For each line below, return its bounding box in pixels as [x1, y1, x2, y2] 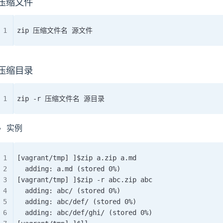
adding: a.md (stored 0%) [17, 165, 120, 173]
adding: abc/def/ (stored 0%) [17, 198, 136, 206]
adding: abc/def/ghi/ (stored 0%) [17, 209, 152, 217]
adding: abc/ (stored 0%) [17, 187, 120, 195]
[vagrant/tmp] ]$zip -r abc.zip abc [17, 176, 152, 184]
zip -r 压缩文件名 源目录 [17, 95, 105, 103]
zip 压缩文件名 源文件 [17, 26, 93, 34]
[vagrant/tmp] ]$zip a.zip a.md [17, 154, 136, 162]
